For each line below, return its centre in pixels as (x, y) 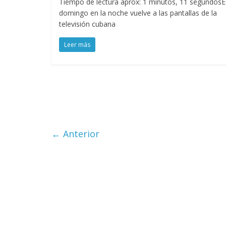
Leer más (77, 44)
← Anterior (75, 134)
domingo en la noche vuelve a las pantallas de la (138, 13)
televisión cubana (87, 24)
